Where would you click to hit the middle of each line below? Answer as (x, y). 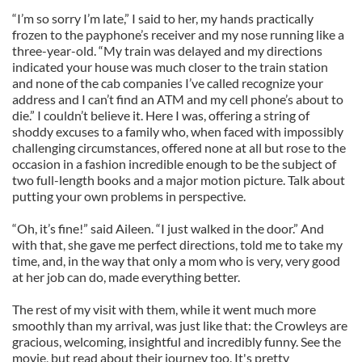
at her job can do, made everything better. (126, 277)
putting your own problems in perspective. (129, 196)
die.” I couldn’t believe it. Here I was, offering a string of (161, 115)
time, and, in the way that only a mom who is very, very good (176, 261)
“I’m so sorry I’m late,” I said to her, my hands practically (163, 18)
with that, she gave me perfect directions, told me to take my (177, 244)
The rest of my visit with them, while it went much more (164, 309)
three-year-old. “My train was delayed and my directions (167, 51)
